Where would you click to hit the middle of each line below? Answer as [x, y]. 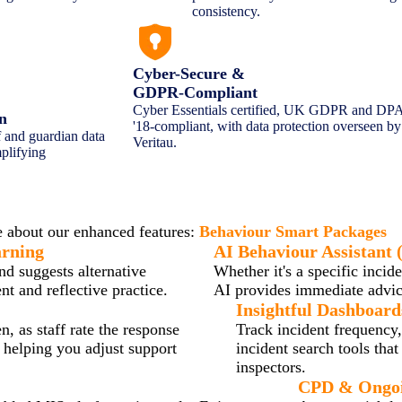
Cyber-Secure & [189, 73]
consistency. [227, 11]
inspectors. [271, 367]
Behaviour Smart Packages [293, 231]
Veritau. [155, 142]
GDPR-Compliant [196, 92]
